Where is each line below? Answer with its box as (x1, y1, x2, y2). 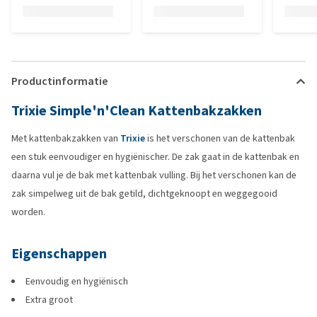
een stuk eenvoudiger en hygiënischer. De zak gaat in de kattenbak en (11, 150, 299, 163)
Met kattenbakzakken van (11, 132, 120, 145)
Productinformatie (11, 74, 108, 88)
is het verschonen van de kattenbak (145, 132, 295, 145)
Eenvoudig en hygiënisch (25, 275, 128, 288)
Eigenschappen (11, 244, 107, 263)
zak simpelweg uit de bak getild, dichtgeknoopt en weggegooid (11, 187, 277, 200)
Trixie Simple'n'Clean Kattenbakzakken (11, 101, 262, 120)
